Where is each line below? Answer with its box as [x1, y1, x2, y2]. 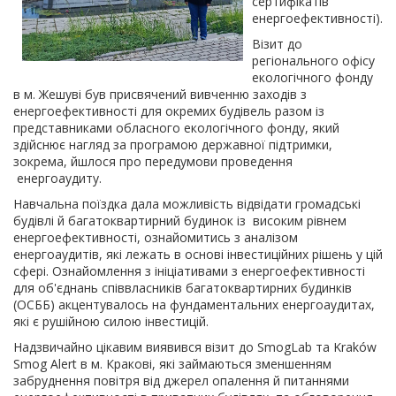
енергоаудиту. [13, 170, 102, 187]
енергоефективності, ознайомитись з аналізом [13, 229, 298, 246]
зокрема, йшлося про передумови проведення [13, 153, 293, 170]
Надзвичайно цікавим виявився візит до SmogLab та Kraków [13, 339, 377, 355]
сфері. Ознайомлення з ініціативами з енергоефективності [13, 263, 365, 279]
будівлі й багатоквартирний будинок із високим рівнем [13, 212, 346, 229]
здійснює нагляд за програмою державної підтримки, [13, 136, 332, 153]
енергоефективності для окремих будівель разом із [13, 103, 324, 119]
